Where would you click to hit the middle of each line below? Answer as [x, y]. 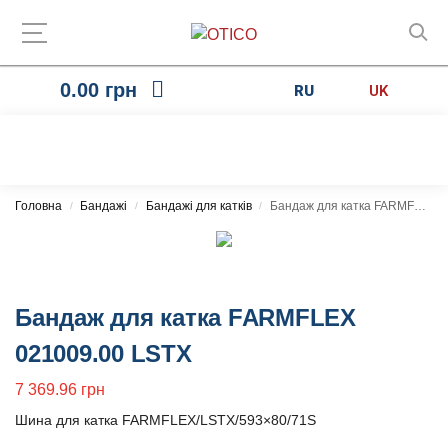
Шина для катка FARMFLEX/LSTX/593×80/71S [165, 419]
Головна [38, 206]
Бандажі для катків [198, 206]
